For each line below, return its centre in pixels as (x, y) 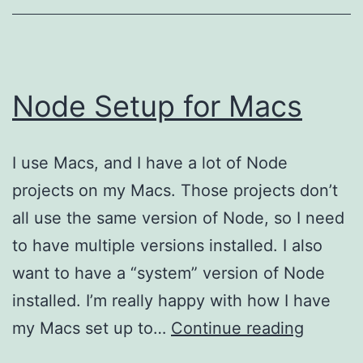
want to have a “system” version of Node (169, 273)
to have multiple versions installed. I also (167, 245)
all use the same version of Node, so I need (178, 218)
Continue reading (237, 328)
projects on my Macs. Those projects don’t (175, 190)
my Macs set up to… (92, 328)
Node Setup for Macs (157, 106)
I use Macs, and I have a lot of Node (150, 162)
